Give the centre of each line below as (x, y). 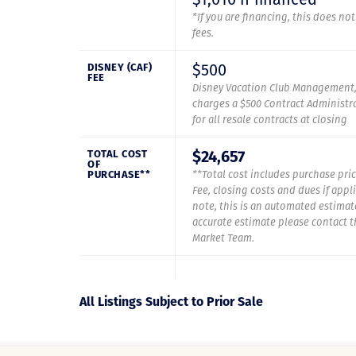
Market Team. (223, 238)
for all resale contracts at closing (270, 120)
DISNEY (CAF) (120, 67)
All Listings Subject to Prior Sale (171, 302)
